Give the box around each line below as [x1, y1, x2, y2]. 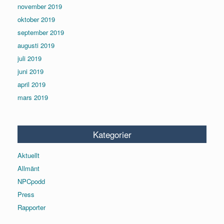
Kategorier [92, 127, 131, 140]
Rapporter [17, 202, 45, 212]
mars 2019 [17, 92, 48, 102]
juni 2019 [17, 66, 43, 76]
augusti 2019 [17, 40, 54, 50]
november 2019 [17, 1, 62, 11]
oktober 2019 [17, 14, 55, 24]
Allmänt [17, 163, 39, 173]
